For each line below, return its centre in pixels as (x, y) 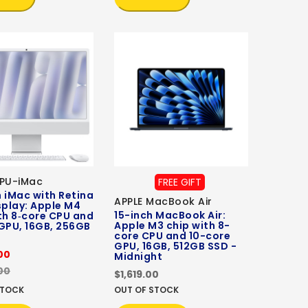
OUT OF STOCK (146, 290)
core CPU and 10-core (172, 236)
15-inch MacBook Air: (170, 216)
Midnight (138, 257)
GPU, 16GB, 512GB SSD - (175, 246)
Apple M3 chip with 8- (172, 226)
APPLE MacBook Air (163, 202)
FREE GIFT (179, 183)
